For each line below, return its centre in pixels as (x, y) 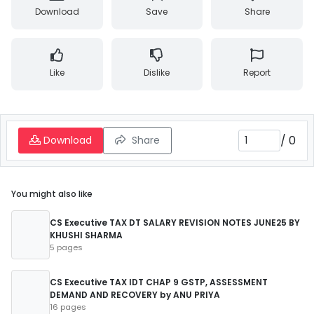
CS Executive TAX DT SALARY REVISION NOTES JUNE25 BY (175, 223)
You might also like (52, 194)
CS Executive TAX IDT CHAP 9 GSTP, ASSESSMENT (159, 282)
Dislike (157, 73)
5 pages (66, 247)
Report (257, 73)
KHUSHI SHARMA (86, 235)
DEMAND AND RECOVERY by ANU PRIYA (135, 295)
